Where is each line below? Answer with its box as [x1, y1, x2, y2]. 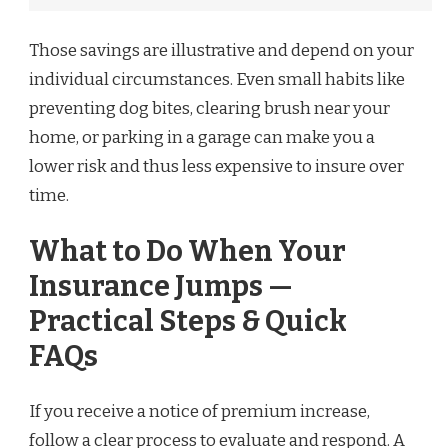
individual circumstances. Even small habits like [29, 69, 405, 91]
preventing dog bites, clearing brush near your [29, 98, 390, 120]
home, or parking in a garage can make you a [29, 127, 375, 149]
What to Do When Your [29, 233, 346, 269]
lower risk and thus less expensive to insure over [29, 156, 404, 178]
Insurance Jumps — [29, 268, 293, 304]
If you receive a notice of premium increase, [29, 401, 370, 423]
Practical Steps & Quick [29, 303, 347, 339]
